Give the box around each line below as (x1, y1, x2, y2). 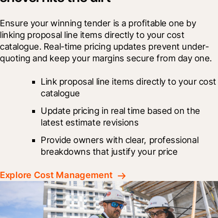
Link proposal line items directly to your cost (41, 76, 217, 87)
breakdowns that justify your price (41, 146, 178, 157)
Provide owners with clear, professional (41, 135, 199, 145)
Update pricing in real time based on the (41, 106, 200, 116)
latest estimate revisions (41, 117, 139, 128)
